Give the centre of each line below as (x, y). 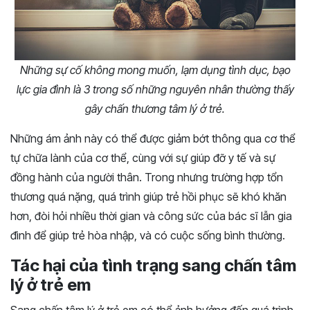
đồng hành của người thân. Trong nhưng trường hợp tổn (147, 177)
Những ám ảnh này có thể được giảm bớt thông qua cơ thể (153, 139)
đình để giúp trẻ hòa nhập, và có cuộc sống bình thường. (148, 236)
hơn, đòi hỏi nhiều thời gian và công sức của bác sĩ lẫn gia (151, 216)
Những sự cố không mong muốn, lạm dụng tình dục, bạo (155, 70)
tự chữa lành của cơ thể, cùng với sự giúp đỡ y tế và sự (143, 158)
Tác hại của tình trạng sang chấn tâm (153, 266)
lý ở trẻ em (51, 285)
